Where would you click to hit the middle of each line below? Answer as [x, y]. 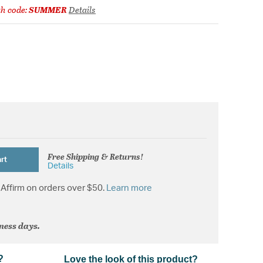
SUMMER [48, 9]
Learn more [129, 188]
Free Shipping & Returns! [96, 156]
